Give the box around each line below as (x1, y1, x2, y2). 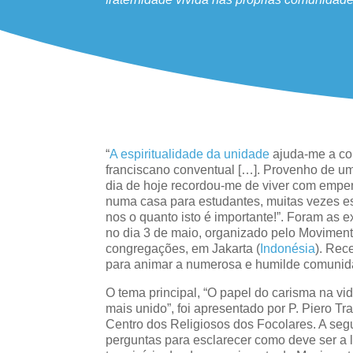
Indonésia (260, 242, 316, 256)
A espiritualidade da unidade (110, 147, 270, 162)
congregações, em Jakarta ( (106, 242, 261, 256)
